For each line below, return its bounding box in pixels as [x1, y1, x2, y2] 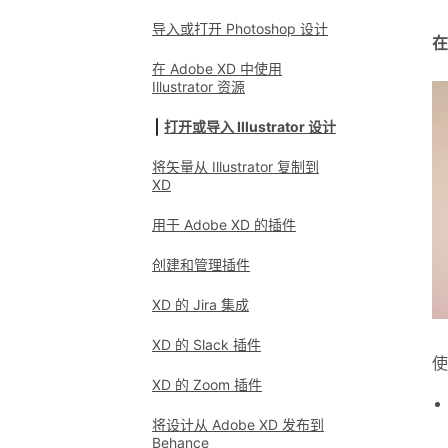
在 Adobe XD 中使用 [152, 60, 282, 77]
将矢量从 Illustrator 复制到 [152, 158, 319, 175]
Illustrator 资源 [152, 78, 245, 95]
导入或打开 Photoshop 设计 [152, 20, 328, 37]
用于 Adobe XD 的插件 [152, 216, 296, 233]
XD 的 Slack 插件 [152, 336, 261, 353]
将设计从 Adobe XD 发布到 [152, 416, 324, 433]
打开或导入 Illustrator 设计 [164, 118, 336, 135]
